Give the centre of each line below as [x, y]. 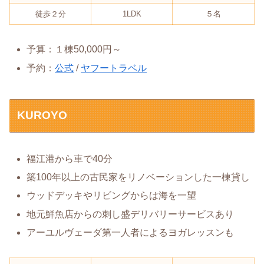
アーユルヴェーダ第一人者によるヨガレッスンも [131, 232]
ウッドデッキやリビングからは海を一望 [112, 196]
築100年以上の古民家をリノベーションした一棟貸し [138, 177]
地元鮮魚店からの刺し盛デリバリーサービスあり [131, 214]
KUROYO [42, 115]
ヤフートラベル [114, 68]
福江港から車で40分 [70, 159]
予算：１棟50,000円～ [74, 49]
